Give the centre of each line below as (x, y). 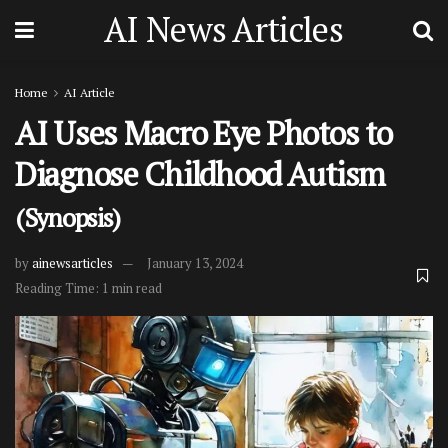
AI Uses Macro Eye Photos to (203, 133)
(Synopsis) (68, 217)
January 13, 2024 (195, 262)
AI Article (89, 92)
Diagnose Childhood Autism (200, 174)
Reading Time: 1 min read (88, 287)
